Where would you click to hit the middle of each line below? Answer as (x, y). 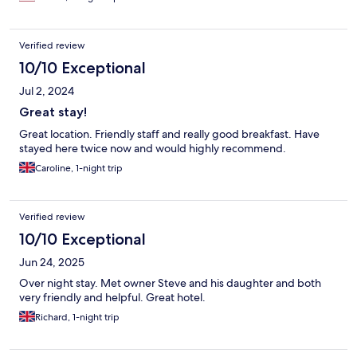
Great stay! (53, 112)
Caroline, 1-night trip (79, 169)
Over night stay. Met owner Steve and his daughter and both (170, 283)
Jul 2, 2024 (47, 91)
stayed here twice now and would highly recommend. (153, 149)
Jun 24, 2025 (52, 263)
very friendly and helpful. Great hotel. (112, 298)
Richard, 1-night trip (77, 318)
